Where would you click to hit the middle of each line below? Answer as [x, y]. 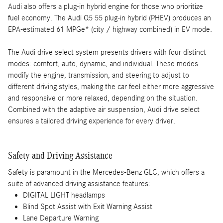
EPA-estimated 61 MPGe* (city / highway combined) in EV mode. [110, 29]
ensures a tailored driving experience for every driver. [92, 121]
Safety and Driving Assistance [60, 155]
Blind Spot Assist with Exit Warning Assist [88, 207]
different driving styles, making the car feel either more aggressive [111, 86]
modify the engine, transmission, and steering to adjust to [99, 75]
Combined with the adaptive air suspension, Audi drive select [104, 109]
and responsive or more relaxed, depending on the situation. [103, 98]
